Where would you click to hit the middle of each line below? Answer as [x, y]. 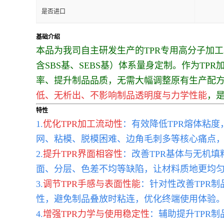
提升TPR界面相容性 [83, 154]
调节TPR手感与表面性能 [92, 184]
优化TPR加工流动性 [83, 124]
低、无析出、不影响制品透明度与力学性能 [121, 95]
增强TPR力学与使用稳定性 [96, 214]
